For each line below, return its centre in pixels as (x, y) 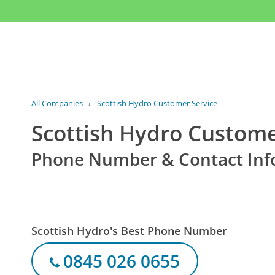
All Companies (57, 103)
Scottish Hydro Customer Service (157, 103)
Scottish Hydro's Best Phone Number (130, 230)
